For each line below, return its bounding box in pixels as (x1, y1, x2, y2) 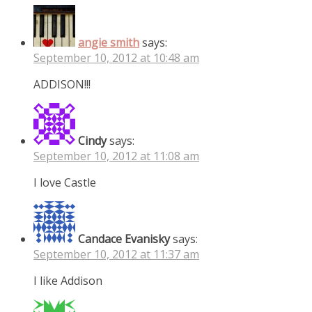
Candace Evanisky (78, 231, 170, 247)
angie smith (78, 34, 139, 50)
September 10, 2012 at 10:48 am (33, 49, 199, 65)
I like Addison (33, 272, 102, 288)
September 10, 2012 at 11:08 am (33, 148, 199, 164)
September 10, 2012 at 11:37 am (33, 246, 199, 262)
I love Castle (33, 174, 96, 190)
